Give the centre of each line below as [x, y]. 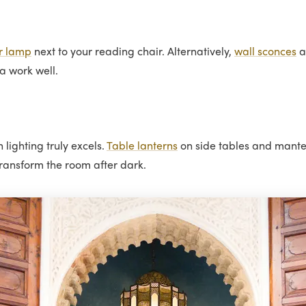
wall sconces [265, 52]
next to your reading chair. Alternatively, [133, 52]
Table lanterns [142, 147]
